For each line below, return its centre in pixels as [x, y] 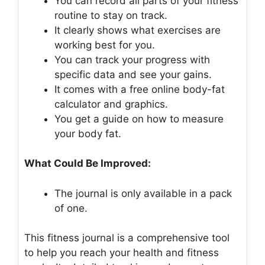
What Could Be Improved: [88, 164]
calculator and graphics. [111, 104]
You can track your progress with [132, 59]
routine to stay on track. [111, 15]
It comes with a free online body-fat [140, 89]
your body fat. [88, 133]
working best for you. [105, 45]
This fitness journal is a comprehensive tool [127, 238]
